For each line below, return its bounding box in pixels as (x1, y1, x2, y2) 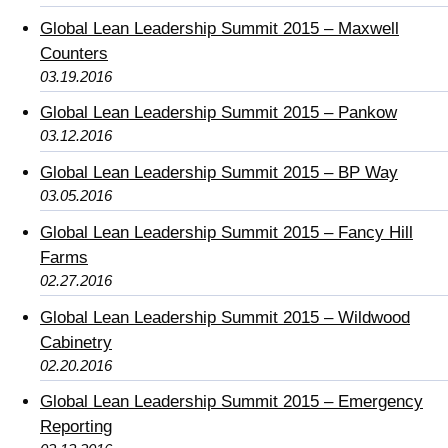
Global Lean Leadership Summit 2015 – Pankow (40, 103, 397, 123)
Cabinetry (40, 332, 112, 352)
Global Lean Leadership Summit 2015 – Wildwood (40, 307, 410, 327)
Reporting (40, 417, 112, 437)
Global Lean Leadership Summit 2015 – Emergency (40, 392, 423, 412)
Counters (40, 43, 108, 63)
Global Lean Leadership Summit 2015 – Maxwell (40, 18, 399, 38)
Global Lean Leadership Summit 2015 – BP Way (40, 163, 398, 183)
